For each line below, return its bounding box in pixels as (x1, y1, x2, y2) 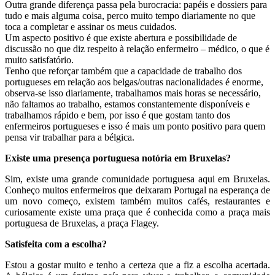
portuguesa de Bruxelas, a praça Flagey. (5, 217, 159, 228)
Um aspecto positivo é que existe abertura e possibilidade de (5, 32, 237, 43)
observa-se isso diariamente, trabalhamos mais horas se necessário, (5, 87, 261, 98)
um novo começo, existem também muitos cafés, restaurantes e (5, 195, 270, 206)
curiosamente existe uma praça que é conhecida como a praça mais (5, 206, 270, 217)
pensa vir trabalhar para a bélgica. (5, 131, 134, 142)
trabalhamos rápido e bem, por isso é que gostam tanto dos (5, 109, 230, 120)
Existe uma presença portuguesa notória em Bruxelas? (5, 152, 231, 163)
